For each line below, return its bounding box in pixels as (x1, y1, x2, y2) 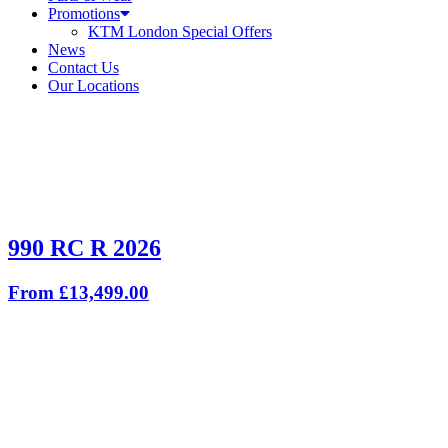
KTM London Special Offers (88, 23, 272, 40)
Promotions (48, 5, 120, 22)
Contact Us (48, 59, 119, 76)
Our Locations (48, 77, 139, 94)
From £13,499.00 (8, 281, 149, 303)
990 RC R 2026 (8, 234, 161, 261)
